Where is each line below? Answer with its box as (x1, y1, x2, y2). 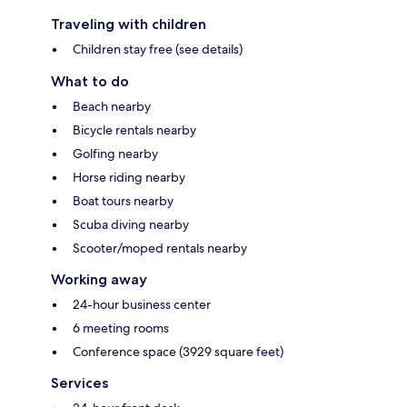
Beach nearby (73, 97, 151, 114)
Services (51, 373, 108, 392)
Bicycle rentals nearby (73, 121, 196, 138)
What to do (51, 72, 129, 90)
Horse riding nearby (73, 168, 185, 185)
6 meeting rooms (73, 319, 169, 336)
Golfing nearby (73, 144, 158, 162)
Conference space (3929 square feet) (73, 342, 283, 360)
